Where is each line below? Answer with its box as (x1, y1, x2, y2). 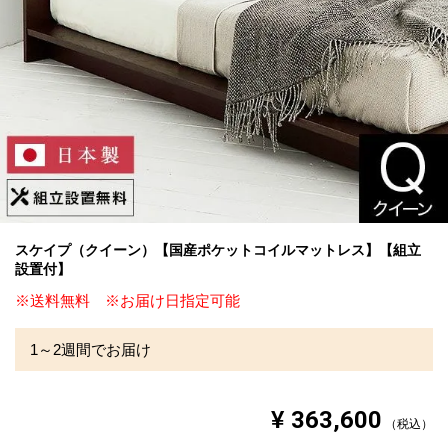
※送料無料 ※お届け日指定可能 (15, 291, 240, 309)
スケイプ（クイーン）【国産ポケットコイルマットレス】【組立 (15, 241, 421, 258)
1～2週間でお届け (30, 341, 151, 359)
